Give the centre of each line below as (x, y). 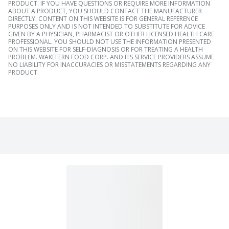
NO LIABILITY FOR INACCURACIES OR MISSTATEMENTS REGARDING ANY (109, 65)
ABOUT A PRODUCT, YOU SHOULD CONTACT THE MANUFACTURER (105, 11)
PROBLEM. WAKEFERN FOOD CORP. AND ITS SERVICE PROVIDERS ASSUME (111, 57)
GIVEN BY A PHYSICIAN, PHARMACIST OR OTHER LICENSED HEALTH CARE (111, 34)
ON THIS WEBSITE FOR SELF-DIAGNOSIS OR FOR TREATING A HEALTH (106, 50)
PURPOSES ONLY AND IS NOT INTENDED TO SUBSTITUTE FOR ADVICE (107, 27)
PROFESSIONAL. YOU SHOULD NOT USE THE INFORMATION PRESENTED (110, 42)
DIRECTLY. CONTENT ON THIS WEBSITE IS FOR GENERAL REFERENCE (103, 19)
